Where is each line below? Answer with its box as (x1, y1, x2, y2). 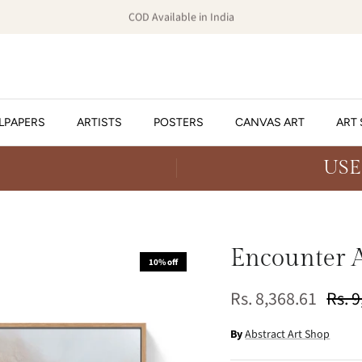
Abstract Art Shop (245, 326, 330, 343)
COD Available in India (128, 8, 234, 25)
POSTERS (154, 115, 204, 129)
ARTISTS (77, 115, 122, 129)
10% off (149, 255, 179, 268)
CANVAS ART (235, 115, 305, 129)
